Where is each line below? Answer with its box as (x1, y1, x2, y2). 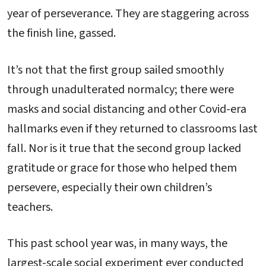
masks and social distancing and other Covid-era (7, 100, 246, 118)
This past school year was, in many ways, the (7, 235, 227, 252)
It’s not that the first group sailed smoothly (7, 61, 224, 78)
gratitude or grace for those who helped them (7, 159, 237, 176)
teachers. (7, 198, 53, 216)
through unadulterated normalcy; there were (7, 81, 234, 98)
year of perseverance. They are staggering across (7, 5, 249, 22)
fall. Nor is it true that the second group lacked (7, 140, 241, 157)
